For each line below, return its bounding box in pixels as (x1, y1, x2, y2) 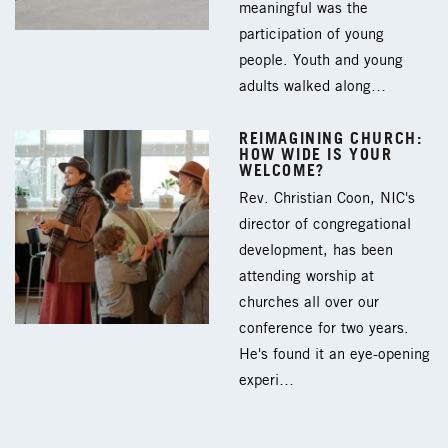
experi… (239, 372, 294, 389)
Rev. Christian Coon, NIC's (239, 190, 415, 207)
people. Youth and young (239, 52, 403, 69)
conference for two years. (239, 320, 409, 337)
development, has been (239, 242, 393, 259)
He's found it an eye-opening (239, 346, 430, 363)
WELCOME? (239, 159, 325, 180)
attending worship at (239, 268, 374, 285)
